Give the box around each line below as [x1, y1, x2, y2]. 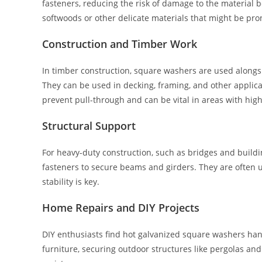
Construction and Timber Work [42, 36, 197, 51]
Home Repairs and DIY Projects [42, 200, 199, 215]
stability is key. [42, 175, 99, 187]
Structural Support [42, 118, 136, 133]
